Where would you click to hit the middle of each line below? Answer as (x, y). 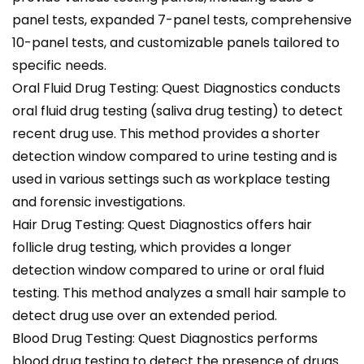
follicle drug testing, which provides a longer (152, 248)
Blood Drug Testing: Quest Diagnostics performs (165, 339)
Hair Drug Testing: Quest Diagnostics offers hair (162, 225)
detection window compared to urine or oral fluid (168, 271)
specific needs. (59, 66)
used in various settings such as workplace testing (171, 180)
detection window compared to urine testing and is (175, 157)
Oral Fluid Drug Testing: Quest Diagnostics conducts (176, 89)
